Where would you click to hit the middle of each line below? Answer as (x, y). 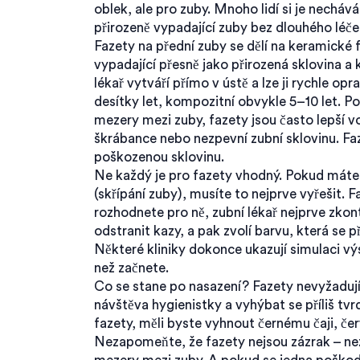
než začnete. (131, 268)
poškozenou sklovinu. (159, 157)
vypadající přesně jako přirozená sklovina (218, 65)
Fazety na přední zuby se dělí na (191, 46)
